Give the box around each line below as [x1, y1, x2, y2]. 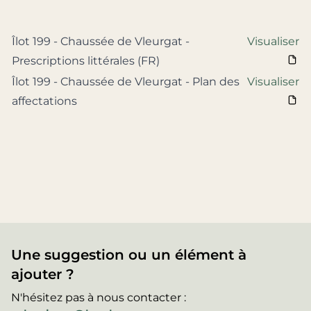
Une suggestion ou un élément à [11, 246, 246, 264]
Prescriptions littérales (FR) [12, 54, 160, 67]
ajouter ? [11, 266, 74, 283]
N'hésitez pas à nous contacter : [11, 291, 186, 305]
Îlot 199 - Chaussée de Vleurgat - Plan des [12, 75, 239, 88]
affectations [12, 94, 77, 108]
